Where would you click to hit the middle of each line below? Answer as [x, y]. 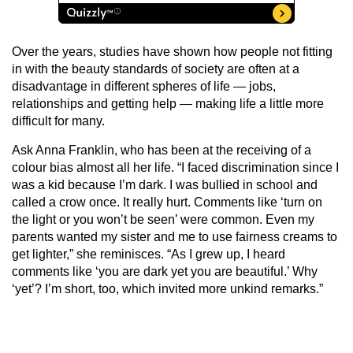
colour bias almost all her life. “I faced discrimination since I [175, 167]
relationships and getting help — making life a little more [168, 103]
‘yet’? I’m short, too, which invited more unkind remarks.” [167, 288]
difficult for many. [58, 121]
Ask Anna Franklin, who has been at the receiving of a [162, 150]
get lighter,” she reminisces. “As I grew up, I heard [149, 254]
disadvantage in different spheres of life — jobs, [144, 86]
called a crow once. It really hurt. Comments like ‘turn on [167, 202]
